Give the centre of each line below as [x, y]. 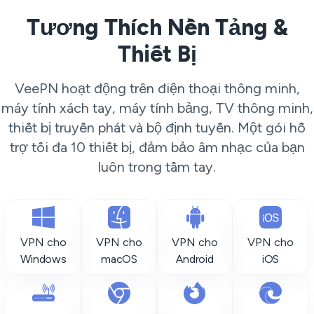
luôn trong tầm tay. [157, 167]
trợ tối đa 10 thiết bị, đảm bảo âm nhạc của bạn [157, 147]
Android [195, 259]
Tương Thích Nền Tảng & [157, 27]
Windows [43, 259]
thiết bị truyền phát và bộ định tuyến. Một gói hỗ [157, 128]
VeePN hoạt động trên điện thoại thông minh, [157, 88]
